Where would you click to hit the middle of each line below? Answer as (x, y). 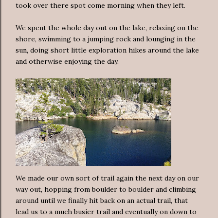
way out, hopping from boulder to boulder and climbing (106, 189)
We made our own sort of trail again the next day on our (107, 178)
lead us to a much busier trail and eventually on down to (106, 211)
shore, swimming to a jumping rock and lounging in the (106, 39)
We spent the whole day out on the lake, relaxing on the (107, 27)
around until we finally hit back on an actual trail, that (102, 200)
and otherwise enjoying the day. (67, 61)
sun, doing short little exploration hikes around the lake (107, 50)
